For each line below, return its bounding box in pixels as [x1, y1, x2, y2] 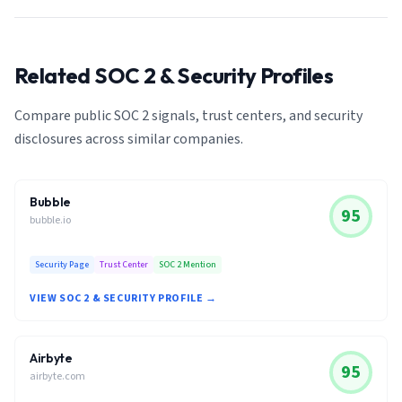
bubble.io [30, 213, 71, 228]
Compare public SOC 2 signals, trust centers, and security [14, 106, 363, 126]
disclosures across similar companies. [14, 129, 243, 149]
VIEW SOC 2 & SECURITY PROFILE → [30, 291, 217, 306]
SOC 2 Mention [159, 258, 216, 271]
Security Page [35, 258, 89, 271]
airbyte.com [30, 369, 85, 384]
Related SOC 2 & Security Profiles [14, 62, 334, 89]
